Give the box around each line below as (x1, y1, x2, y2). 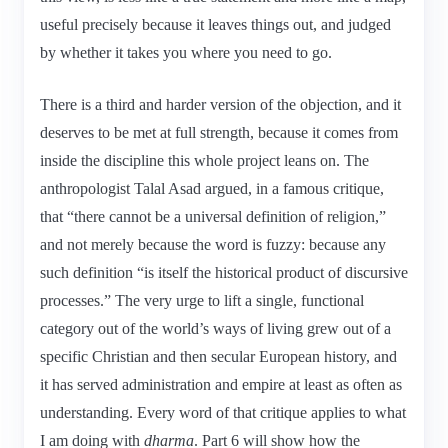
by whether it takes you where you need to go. (40, 43, 332, 61)
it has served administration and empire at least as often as (40, 375, 402, 393)
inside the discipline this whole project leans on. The (40, 151, 369, 169)
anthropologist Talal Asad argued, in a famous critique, (40, 179, 384, 197)
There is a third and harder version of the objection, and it (40, 95, 401, 113)
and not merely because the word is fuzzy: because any (40, 235, 386, 253)
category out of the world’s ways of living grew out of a (40, 319, 391, 337)
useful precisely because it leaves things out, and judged (40, 15, 391, 33)
